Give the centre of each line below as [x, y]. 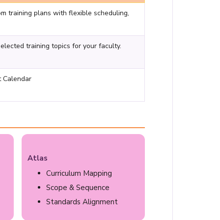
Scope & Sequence [78, 188]
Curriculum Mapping [79, 173]
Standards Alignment [82, 202]
